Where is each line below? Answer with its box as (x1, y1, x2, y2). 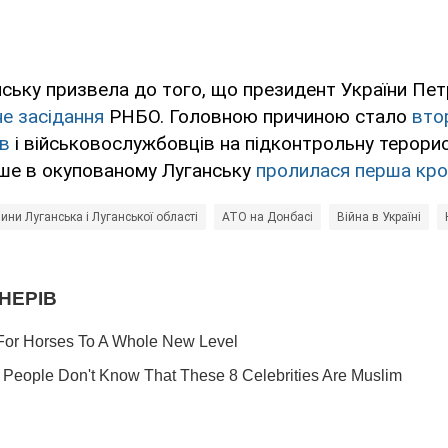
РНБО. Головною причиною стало (104, 105, 412, 129)
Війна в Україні (337, 210, 421, 225)
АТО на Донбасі (222, 210, 313, 225)
